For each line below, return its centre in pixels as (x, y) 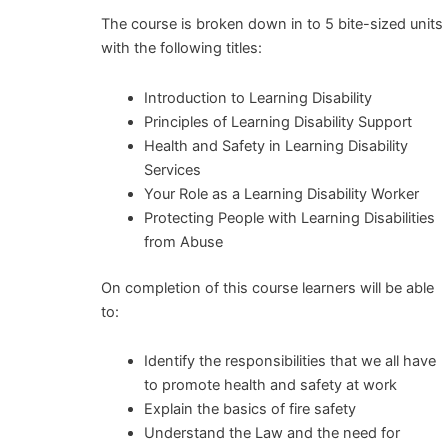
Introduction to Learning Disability (258, 97)
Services (173, 169)
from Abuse (184, 241)
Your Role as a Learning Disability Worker (282, 193)
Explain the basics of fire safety (250, 409)
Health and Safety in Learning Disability (276, 145)
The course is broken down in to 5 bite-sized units (271, 24)
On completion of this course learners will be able (267, 287)
